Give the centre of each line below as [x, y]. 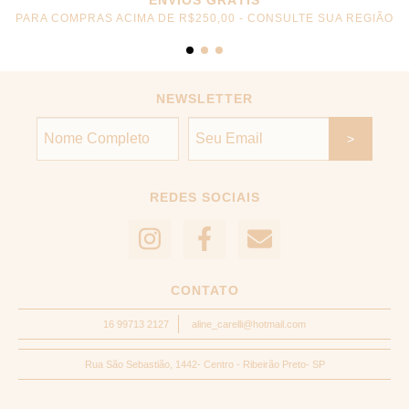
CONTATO [204, 291]
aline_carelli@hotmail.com [249, 325]
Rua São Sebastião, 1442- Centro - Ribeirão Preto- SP [204, 365]
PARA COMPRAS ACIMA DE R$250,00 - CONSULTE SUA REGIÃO [204, 18]
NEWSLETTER [204, 98]
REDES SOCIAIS [204, 197]
